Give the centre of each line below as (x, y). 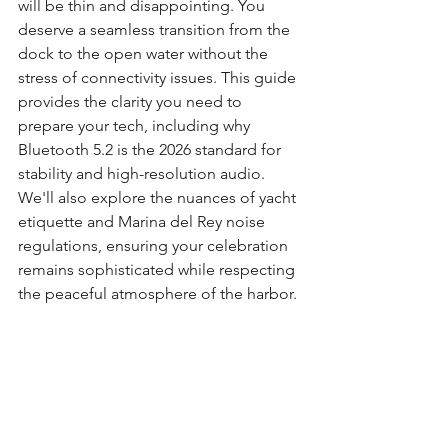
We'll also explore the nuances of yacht (159, 197)
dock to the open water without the (145, 53)
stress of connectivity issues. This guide (159, 77)
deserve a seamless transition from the (156, 29)
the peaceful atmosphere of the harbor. (157, 293)
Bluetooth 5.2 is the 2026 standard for (151, 149)
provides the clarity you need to (132, 101)
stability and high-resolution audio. (143, 173)
